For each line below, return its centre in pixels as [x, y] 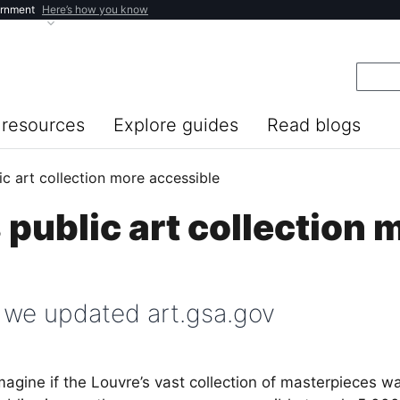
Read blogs [314, 125]
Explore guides [176, 125]
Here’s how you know [95, 9]
